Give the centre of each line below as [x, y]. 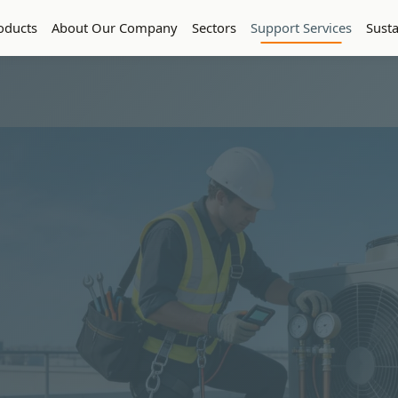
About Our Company [115, 28]
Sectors [214, 28]
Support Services [301, 28]
